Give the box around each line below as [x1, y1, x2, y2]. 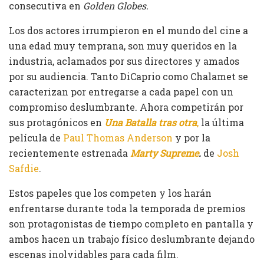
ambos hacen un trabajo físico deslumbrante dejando [9, 232, 255, 245]
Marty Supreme [130, 146, 199, 159]
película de [9, 131, 63, 144]
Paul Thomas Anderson [63, 131, 173, 144]
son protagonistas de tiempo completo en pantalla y [9, 217, 253, 230]
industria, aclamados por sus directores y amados [9, 54, 239, 67]
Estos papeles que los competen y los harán [9, 186, 212, 199]
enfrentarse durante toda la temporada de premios [9, 202, 245, 214]
